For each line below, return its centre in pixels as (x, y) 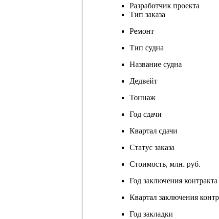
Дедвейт (143, 81)
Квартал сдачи (153, 131)
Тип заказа (147, 14)
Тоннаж (142, 97)
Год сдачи (146, 114)
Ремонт (142, 31)
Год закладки (151, 214)
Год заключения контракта (174, 180)
